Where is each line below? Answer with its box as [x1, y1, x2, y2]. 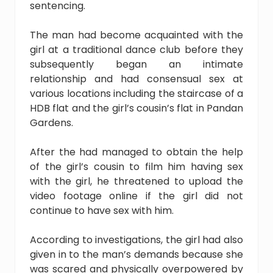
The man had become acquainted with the [30, 27, 243, 42]
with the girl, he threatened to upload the [30, 174, 243, 188]
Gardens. [30, 115, 73, 130]
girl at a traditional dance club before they [30, 42, 243, 57]
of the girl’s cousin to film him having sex [30, 159, 243, 174]
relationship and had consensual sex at [30, 71, 243, 86]
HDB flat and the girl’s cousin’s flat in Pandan [30, 101, 243, 115]
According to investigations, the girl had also [30, 232, 243, 247]
